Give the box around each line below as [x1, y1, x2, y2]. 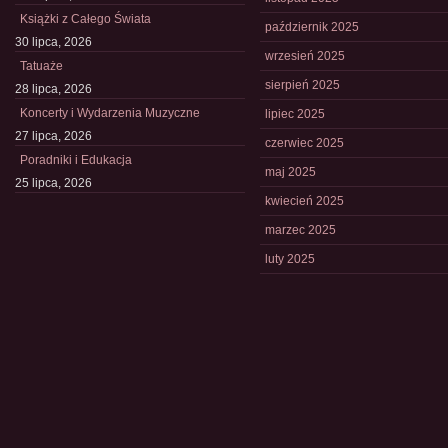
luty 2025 [265, 252, 315, 266]
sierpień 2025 [265, 78, 340, 92]
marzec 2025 [265, 223, 336, 237]
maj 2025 [265, 165, 316, 179]
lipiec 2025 [265, 107, 325, 121]
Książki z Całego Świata [20, 12, 151, 26]
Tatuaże [20, 59, 63, 73]
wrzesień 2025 [265, 49, 345, 63]
